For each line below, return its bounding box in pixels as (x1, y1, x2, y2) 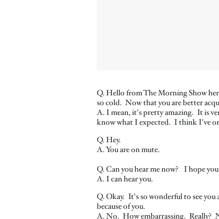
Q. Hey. (97, 134, 123, 145)
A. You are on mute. (97, 144, 160, 155)
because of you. (97, 200, 147, 212)
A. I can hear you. (97, 173, 153, 184)
